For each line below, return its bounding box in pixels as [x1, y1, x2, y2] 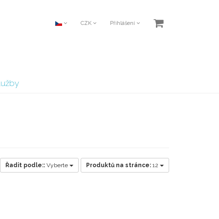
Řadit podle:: [5, 162, 45, 169]
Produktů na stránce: [86, 162, 151, 169]
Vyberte [46, 162, 69, 169]
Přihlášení [110, 20, 136, 26]
